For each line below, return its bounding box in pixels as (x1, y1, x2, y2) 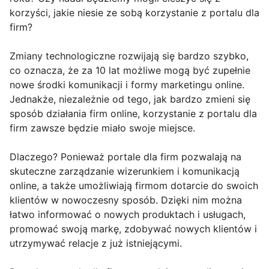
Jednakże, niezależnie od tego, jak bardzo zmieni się (10, 93, 250, 106)
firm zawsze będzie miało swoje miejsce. (10, 122, 195, 134)
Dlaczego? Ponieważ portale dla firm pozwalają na (10, 151, 241, 163)
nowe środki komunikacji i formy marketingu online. (10, 79, 244, 91)
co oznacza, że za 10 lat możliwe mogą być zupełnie (10, 64, 250, 77)
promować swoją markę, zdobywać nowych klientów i (10, 223, 257, 235)
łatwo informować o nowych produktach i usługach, (10, 208, 246, 221)
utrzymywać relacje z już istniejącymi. (10, 237, 182, 250)
